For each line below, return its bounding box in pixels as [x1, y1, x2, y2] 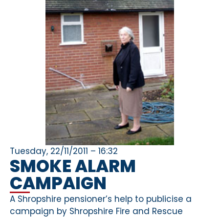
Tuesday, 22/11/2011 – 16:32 [10, 145, 118, 157]
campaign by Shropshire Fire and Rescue [10, 205, 183, 217]
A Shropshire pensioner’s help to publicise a [10, 193, 192, 205]
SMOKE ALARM [10, 153, 136, 178]
